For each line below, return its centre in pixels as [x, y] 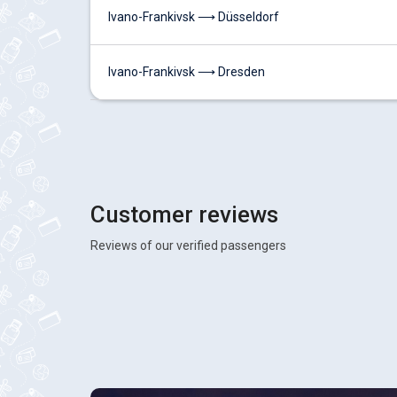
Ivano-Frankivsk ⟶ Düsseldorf [194, 17]
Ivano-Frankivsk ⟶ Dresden [187, 72]
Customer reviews [184, 214]
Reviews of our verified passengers [188, 245]
